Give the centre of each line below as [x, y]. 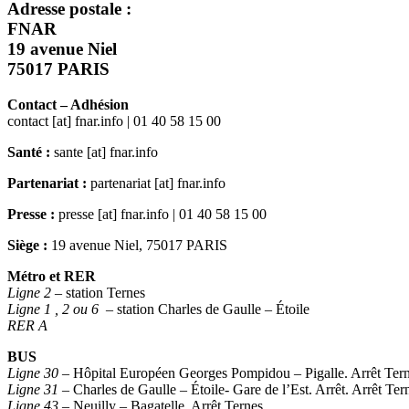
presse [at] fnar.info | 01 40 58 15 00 [163, 214]
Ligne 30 [33, 372]
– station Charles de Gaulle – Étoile [206, 309]
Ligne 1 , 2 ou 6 [55, 309]
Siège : [27, 245]
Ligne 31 [33, 389]
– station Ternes [100, 292]
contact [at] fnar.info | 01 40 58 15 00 [114, 121]
